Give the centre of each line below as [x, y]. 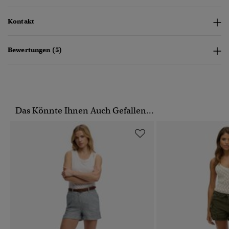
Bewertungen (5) [35, 50]
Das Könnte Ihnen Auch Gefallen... [85, 111]
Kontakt [21, 21]
